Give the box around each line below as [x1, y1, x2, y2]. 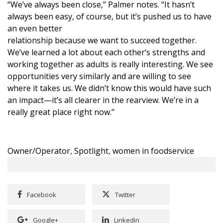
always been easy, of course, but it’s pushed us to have [7, 11, 212, 22]
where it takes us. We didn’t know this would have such [7, 83, 211, 94]
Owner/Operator [7, 145, 70, 157]
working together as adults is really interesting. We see [7, 59, 213, 70]
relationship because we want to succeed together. [7, 35, 197, 46]
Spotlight [74, 145, 109, 157]
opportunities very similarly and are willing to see [7, 71, 191, 82]
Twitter [115, 190, 135, 200]
